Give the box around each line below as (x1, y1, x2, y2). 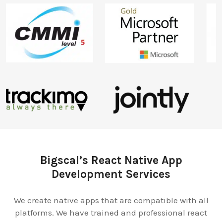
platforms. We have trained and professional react (15, 208, 207, 218)
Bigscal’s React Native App (40, 154, 182, 167)
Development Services (52, 167, 170, 181)
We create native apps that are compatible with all (13, 195, 209, 206)
